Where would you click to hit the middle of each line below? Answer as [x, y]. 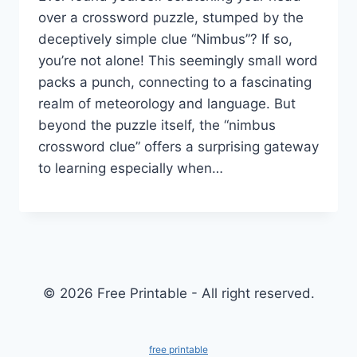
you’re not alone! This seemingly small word [178, 60]
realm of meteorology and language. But [167, 103]
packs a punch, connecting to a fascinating [175, 82]
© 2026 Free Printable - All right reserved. [178, 293]
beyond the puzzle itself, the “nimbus [157, 125]
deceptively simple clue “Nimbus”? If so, [165, 39]
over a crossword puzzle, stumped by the [171, 17]
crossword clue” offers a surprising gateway [178, 146]
